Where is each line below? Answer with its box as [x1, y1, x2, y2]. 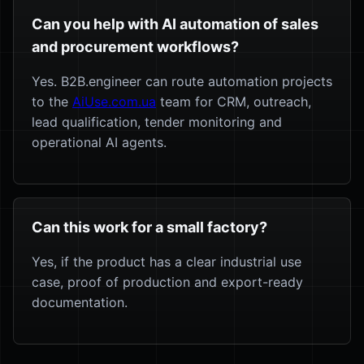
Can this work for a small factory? [32, 219, 267, 236]
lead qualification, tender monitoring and [32, 114, 282, 130]
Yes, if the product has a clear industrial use [32, 253, 301, 270]
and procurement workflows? [32, 38, 239, 55]
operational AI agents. [32, 134, 167, 150]
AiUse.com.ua [72, 93, 156, 110]
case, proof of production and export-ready [32, 274, 303, 290]
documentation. [32, 294, 128, 310]
